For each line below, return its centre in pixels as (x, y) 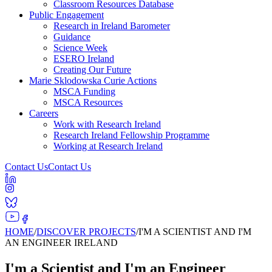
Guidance (72, 37)
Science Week (80, 48)
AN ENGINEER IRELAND (61, 243)
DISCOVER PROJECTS (86, 232)
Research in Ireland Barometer (112, 26)
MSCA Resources (88, 102)
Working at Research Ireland (108, 146)
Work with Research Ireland (107, 124)
